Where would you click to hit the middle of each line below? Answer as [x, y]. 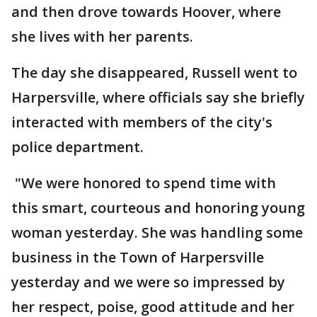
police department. [77, 147]
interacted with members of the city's [142, 122]
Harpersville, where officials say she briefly [158, 97]
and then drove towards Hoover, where [146, 12]
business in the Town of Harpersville [138, 257]
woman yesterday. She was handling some [157, 232]
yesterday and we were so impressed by [148, 282]
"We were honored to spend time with [144, 183]
